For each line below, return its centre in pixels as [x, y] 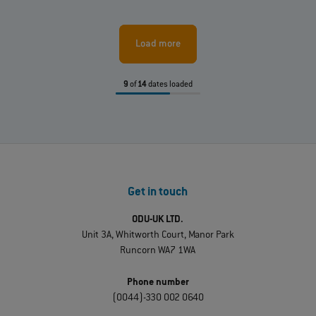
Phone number [158, 282]
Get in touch [158, 193]
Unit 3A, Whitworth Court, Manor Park [158, 235]
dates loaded [169, 85]
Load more [158, 44]
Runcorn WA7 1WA [158, 251]
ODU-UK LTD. [158, 220]
